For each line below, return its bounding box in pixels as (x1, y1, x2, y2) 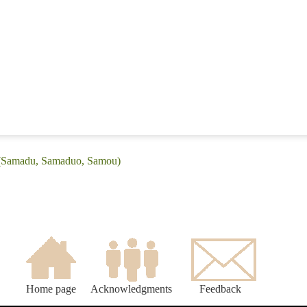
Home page (25, 283, 76, 295)
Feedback (199, 283, 241, 295)
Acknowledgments (90, 283, 172, 295)
